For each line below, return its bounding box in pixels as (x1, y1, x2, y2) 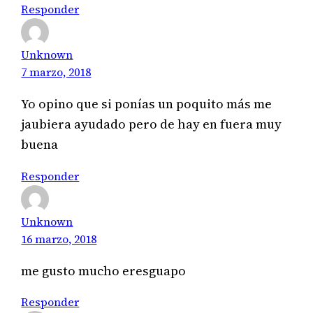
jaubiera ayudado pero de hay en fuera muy (21, 115, 282, 133)
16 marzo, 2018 (21, 231, 97, 247)
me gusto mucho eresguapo (21, 262, 187, 280)
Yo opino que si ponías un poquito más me (21, 95, 272, 113)
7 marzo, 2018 (21, 64, 92, 80)
